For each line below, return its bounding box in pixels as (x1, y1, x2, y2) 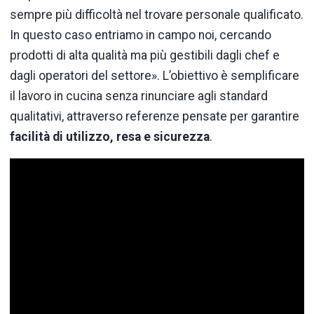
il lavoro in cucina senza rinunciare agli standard (10, 89, 268, 104)
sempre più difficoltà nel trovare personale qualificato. (10, 8, 303, 22)
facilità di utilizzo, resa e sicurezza (10, 130, 210, 144)
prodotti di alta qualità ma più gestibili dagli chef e (10, 48, 280, 63)
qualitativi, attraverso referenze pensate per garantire (10, 109, 299, 124)
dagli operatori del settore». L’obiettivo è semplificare (10, 69, 299, 83)
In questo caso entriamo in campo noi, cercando (10, 28, 271, 43)
